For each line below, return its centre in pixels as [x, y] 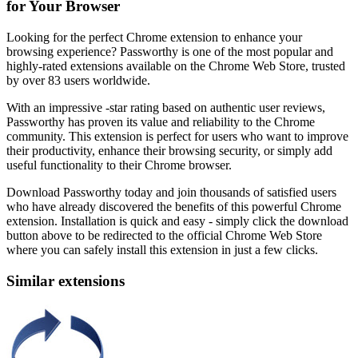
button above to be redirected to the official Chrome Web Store [164, 235]
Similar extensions [66, 280]
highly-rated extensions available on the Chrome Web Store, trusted [176, 66]
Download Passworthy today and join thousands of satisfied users [171, 192]
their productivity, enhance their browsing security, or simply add [169, 151]
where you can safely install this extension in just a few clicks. [162, 250]
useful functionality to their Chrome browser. [119, 165]
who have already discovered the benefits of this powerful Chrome [174, 207]
